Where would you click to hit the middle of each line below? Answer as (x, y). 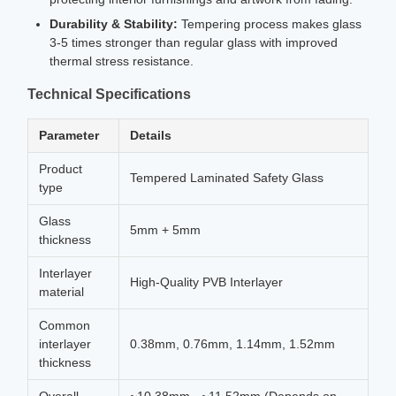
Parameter (69, 135)
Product (61, 169)
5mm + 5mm (165, 230)
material (61, 292)
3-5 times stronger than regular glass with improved (194, 42)
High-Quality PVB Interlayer (206, 282)
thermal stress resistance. (122, 61)
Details (151, 135)
